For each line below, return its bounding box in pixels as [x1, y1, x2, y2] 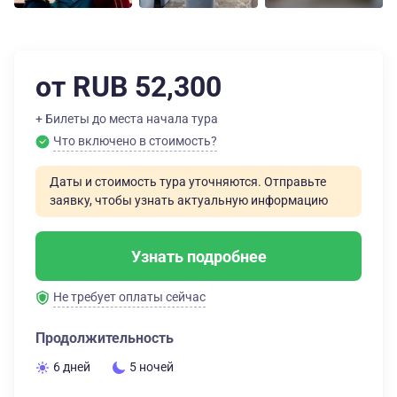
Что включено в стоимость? [53, 134, 217, 148]
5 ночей [129, 360, 174, 374]
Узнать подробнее [130, 246, 267, 266]
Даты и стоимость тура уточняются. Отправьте [50, 175, 326, 189]
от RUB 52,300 [35, 70, 222, 104]
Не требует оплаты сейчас [53, 290, 206, 304]
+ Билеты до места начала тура [35, 112, 218, 126]
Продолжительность [35, 330, 174, 346]
